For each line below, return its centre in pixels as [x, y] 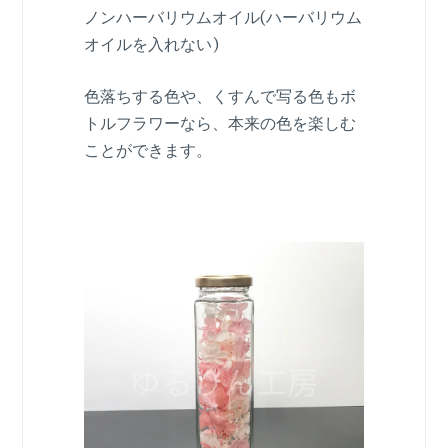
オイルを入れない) [151, 43]
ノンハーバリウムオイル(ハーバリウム [222, 16]
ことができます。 [147, 150]
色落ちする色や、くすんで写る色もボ [219, 96]
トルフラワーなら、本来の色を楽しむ [219, 123]
